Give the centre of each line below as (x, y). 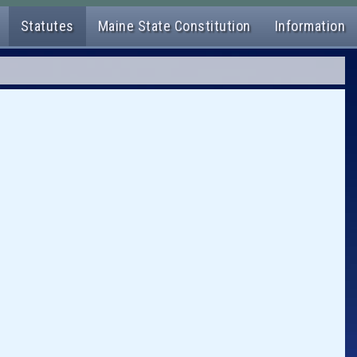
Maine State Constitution (174, 26)
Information (310, 26)
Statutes (47, 26)
